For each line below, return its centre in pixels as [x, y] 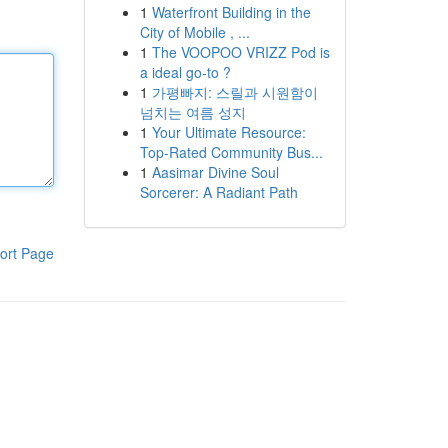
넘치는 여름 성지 [192, 112]
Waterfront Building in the [231, 12]
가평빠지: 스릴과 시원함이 [234, 92]
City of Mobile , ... [194, 32]
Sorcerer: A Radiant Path [218, 192]
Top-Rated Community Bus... [231, 152]
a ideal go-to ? [185, 72]
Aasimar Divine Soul [215, 172]
